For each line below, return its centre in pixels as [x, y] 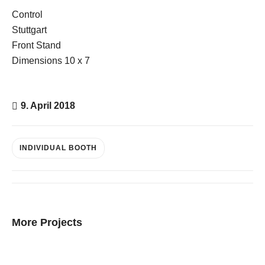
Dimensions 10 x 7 [51, 60]
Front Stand [36, 45]
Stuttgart [29, 30]
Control [27, 14]
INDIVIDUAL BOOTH [58, 148]
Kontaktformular [212, 72]
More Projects [47, 222]
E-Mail [193, 46]
